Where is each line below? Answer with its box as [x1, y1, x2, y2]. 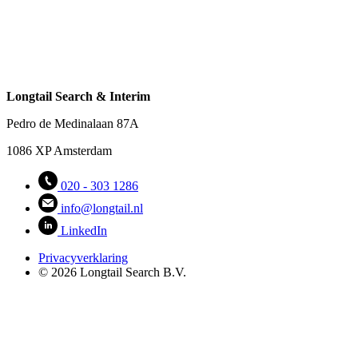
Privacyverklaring [38, 250, 128, 265]
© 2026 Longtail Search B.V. [38, 265, 186, 279]
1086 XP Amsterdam [6, 143, 112, 157]
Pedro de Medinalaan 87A [6, 116, 139, 130]
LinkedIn [61, 223, 107, 237]
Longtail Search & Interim [6, 89, 150, 103]
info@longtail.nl [61, 201, 143, 215]
